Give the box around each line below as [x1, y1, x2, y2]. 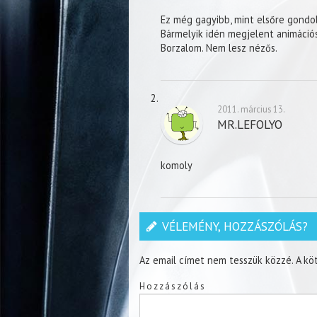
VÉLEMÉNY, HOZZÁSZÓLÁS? [162, 218, 308, 235]
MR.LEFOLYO [217, 116, 282, 133]
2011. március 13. [217, 103, 285, 115]
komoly [161, 158, 192, 173]
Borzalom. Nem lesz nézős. [161, 41, 277, 55]
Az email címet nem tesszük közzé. [139, 253, 293, 267]
